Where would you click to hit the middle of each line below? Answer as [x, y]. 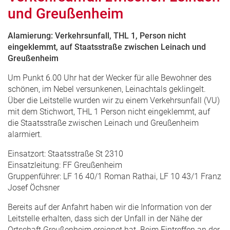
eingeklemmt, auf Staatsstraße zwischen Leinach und [107, 47]
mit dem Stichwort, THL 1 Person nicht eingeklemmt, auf [109, 111]
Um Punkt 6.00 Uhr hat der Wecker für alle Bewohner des [110, 78]
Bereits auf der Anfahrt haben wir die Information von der [110, 207]
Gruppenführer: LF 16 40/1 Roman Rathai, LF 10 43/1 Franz [114, 176]
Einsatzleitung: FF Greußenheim [65, 165]
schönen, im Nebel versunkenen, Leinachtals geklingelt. [107, 89]
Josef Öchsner [34, 187]
